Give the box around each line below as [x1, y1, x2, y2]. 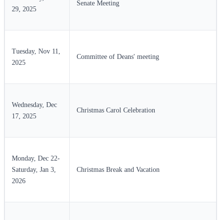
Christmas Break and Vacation [77, 166, 160, 174]
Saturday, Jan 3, [12, 166, 56, 174]
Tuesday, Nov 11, [12, 48, 60, 55]
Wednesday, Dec [12, 101, 57, 109]
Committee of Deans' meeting [77, 53, 159, 61]
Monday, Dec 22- [12, 155, 60, 163]
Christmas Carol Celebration [77, 107, 155, 114]
